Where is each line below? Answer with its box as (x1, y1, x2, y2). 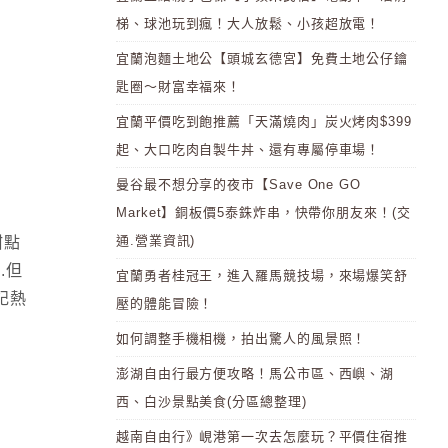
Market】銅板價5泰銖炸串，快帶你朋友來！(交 (116, 205, 411, 220)
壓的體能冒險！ (116, 296, 214, 311)
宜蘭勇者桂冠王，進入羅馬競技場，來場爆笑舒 (116, 268, 409, 283)
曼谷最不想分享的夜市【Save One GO (116, 177, 362, 192)
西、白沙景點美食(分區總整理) (116, 394, 307, 409)
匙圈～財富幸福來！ (116, 79, 242, 94)
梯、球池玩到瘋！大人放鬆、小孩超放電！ (116, 16, 381, 31)
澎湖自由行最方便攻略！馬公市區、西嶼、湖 (116, 366, 395, 381)
